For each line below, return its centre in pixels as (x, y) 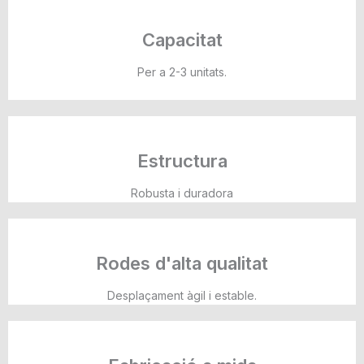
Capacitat (182, 39)
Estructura (182, 160)
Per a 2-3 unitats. (182, 71)
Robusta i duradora (182, 193)
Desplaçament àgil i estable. (182, 295)
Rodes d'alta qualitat (182, 263)
